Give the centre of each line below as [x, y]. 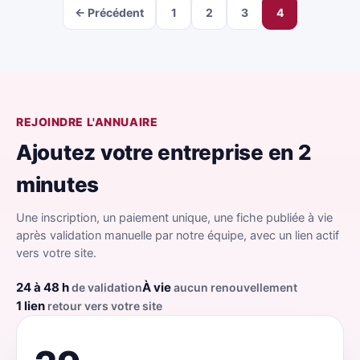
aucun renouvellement [234, 287]
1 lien [31, 306]
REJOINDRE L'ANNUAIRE [87, 122]
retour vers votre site [104, 306]
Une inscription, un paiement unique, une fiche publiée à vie [174, 218]
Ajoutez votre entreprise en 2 [164, 152]
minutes [58, 184]
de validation [106, 287]
